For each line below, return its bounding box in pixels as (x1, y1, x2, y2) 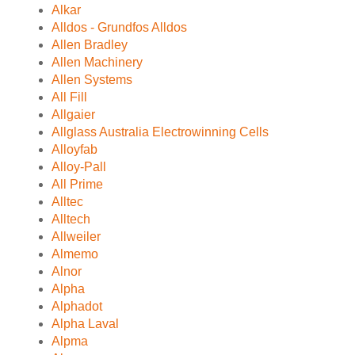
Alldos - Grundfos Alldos (52, 21, 187, 34)
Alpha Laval (52, 317, 119, 330)
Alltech (52, 212, 90, 226)
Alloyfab (52, 143, 97, 156)
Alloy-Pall (52, 160, 106, 174)
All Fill (52, 90, 87, 104)
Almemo (52, 247, 98, 261)
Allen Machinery (52, 55, 143, 69)
